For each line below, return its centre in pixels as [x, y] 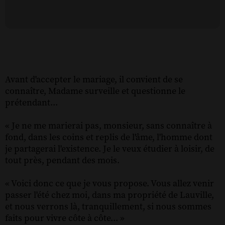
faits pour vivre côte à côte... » [65, 218]
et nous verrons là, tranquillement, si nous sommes [108, 206]
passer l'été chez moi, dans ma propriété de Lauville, [109, 195]
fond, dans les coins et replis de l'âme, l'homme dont [109, 137]
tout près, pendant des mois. [62, 160]
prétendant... [31, 102]
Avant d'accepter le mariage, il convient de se [94, 79]
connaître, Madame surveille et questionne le [95, 91]
